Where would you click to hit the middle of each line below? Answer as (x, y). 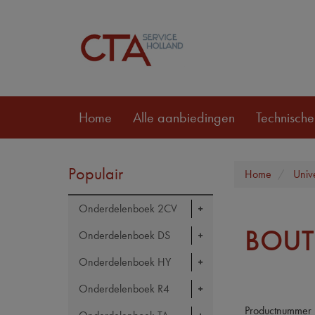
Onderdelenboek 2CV (128, 208)
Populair (96, 173)
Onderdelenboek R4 (124, 289)
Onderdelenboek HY (125, 262)
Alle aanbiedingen (184, 117)
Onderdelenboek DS (124, 235)
